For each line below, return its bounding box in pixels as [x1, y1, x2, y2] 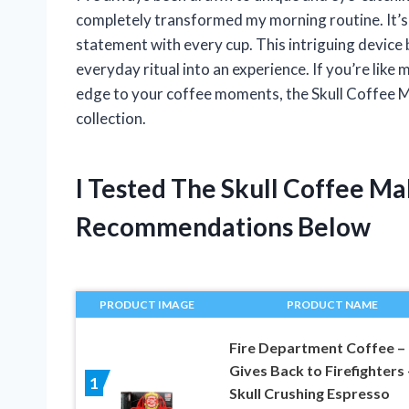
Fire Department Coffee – [228, 339, 405, 357]
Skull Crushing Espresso [228, 384, 390, 403]
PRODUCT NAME [286, 298, 378, 312]
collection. [76, 109, 146, 129]
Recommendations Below [76, 211, 371, 243]
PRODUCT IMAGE [100, 298, 195, 312]
